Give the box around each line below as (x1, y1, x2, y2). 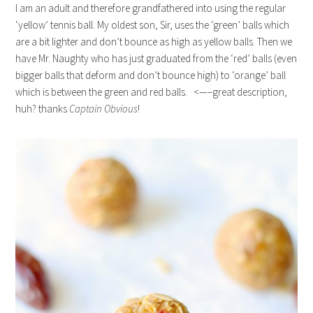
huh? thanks (15, 102, 70, 116)
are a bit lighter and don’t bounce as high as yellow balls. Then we (15, 35, 293, 49)
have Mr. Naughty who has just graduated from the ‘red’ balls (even (15, 52, 298, 66)
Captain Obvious (69, 102, 138, 116)
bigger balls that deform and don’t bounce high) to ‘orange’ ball (15, 68, 286, 82)
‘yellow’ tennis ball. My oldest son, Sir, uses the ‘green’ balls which (15, 18, 290, 32)
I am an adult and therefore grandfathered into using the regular (15, 1, 286, 15)
